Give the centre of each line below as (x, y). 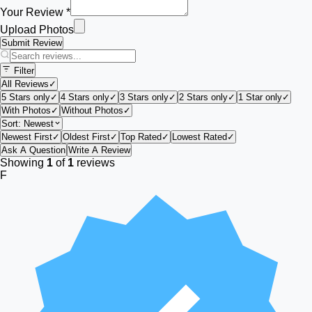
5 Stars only (26, 97)
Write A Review (99, 150)
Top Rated (141, 137)
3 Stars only (144, 97)
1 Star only (260, 97)
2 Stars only (203, 97)
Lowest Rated (200, 137)
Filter (23, 71)
